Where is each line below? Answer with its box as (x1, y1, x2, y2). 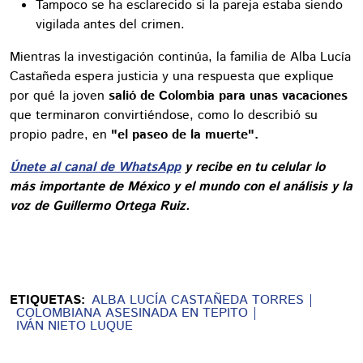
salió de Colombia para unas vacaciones (109, 86, 348, 105)
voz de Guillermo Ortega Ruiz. (10, 196, 190, 216)
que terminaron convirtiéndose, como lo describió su (10, 105, 318, 125)
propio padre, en (10, 125, 107, 144)
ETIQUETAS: (10, 290, 85, 310)
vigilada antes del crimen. (36, 15, 185, 34)
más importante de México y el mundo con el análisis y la (10, 177, 352, 196)
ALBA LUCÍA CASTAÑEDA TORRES (92, 290, 304, 310)
